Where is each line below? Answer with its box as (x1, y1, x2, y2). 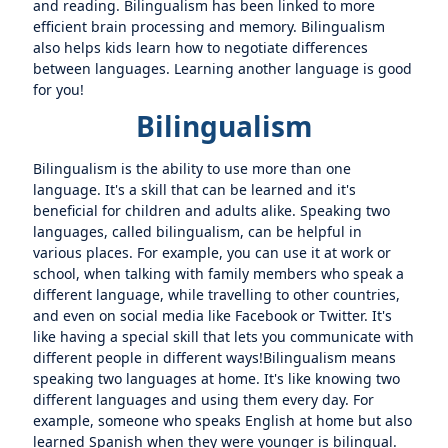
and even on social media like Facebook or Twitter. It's (33, 306, 393, 325)
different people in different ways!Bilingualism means (33, 348, 397, 367)
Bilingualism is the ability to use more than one (33, 159, 352, 178)
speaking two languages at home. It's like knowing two (33, 369, 401, 388)
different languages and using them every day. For (33, 390, 375, 409)
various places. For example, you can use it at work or (33, 243, 392, 262)
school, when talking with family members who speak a (33, 264, 405, 283)
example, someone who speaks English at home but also (33, 411, 413, 430)
